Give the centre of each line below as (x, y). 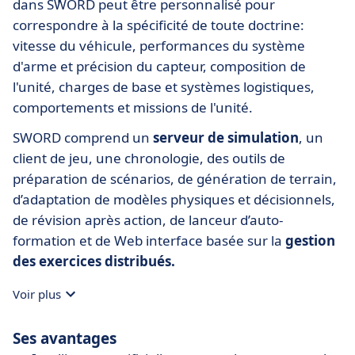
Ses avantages (65, 339)
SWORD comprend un (83, 138)
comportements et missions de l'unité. (133, 108)
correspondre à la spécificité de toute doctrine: (158, 25)
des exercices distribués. (94, 261)
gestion (310, 241)
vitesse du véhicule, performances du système (159, 46)
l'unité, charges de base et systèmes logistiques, (164, 87)
